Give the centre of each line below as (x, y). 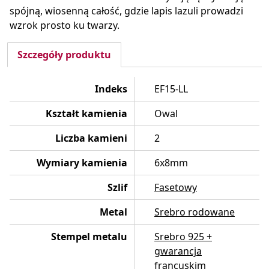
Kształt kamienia (86, 114)
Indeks (111, 89)
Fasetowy (176, 188)
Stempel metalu (89, 237)
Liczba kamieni (91, 138)
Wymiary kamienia (82, 163)
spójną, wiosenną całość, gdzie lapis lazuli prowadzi (126, 11)
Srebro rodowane (195, 212)
